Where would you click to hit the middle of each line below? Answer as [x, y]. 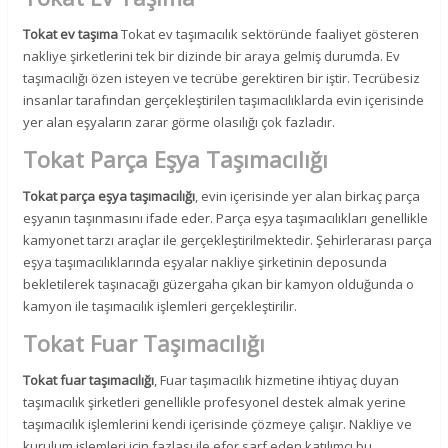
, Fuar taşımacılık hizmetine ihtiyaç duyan [277, 379]
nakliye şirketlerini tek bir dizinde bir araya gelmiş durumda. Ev [212, 55]
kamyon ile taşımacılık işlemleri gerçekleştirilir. [160, 305]
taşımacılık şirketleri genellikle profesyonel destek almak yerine [215, 401]
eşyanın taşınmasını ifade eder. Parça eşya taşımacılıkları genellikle [226, 217]
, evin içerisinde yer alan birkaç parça [308, 195]
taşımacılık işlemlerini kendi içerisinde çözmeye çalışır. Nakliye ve [218, 423]
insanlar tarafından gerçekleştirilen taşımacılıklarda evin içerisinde [224, 99]
